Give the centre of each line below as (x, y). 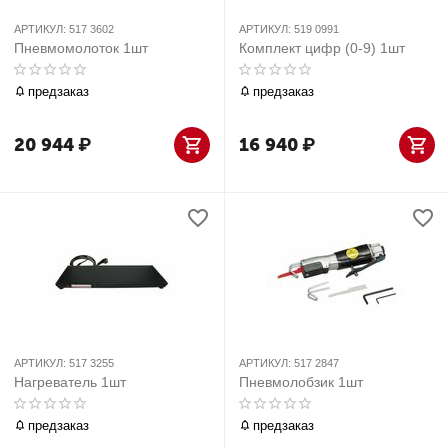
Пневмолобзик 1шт (301, 382)
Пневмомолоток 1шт (81, 48)
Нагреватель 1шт (70, 382)
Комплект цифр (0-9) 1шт (322, 48)
